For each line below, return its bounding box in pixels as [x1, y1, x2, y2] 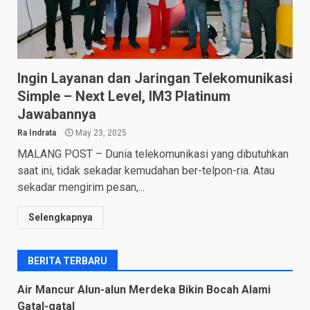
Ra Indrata [17, 127, 56, 138]
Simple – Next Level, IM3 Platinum [17, 87, 230, 104]
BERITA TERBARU [28, 255, 107, 266]
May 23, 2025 [73, 127, 127, 138]
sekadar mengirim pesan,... [17, 180, 145, 194]
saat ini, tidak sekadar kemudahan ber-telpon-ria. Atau [17, 163, 275, 177]
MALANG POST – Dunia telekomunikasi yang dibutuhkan [17, 147, 289, 161]
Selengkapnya [28, 211, 93, 223]
